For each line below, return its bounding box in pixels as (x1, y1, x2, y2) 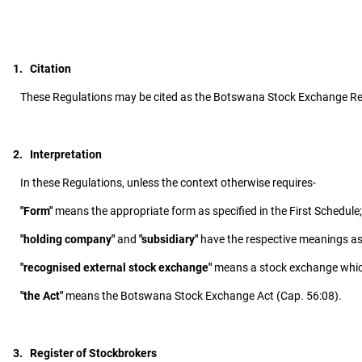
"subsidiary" (139, 233, 198, 246)
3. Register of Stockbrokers (13, 347, 157, 360)
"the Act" (20, 289, 63, 303)
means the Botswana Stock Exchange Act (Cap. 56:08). (63, 289, 342, 303)
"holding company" (20, 233, 115, 246)
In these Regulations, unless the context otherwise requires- (13, 176, 316, 190)
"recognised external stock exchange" (20, 261, 212, 275)
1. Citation (13, 62, 71, 76)
